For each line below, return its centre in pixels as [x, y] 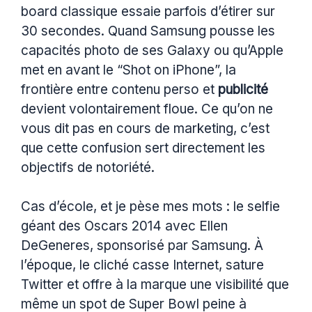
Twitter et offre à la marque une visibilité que [155, 285]
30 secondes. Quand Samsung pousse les [148, 31]
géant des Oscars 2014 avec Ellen [124, 226]
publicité [243, 89]
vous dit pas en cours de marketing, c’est [145, 128]
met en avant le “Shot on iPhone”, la [128, 70]
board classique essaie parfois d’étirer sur [148, 11]
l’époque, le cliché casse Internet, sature [142, 265]
